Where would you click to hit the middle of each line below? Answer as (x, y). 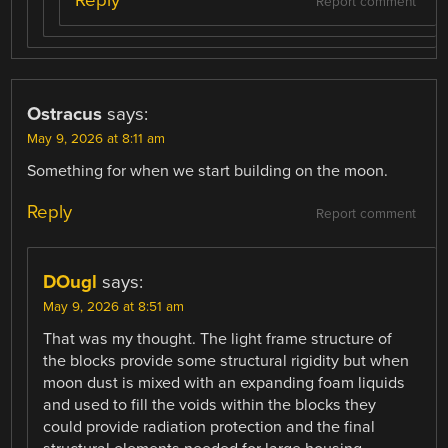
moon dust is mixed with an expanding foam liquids (224, 383)
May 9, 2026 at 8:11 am (96, 139)
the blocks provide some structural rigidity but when (226, 361)
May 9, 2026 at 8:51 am (114, 307)
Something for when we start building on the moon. (208, 171)
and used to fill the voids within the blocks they (210, 405)
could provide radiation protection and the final (209, 427)
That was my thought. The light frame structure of (218, 339)
